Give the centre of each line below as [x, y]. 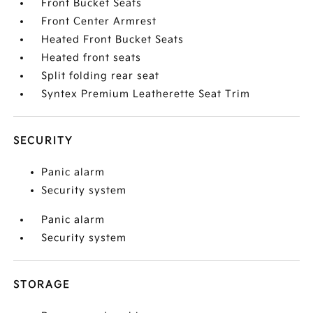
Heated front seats [92, 58]
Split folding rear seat [101, 76]
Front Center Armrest [99, 21]
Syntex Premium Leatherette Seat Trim [146, 94]
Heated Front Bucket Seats [113, 39]
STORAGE [42, 285]
